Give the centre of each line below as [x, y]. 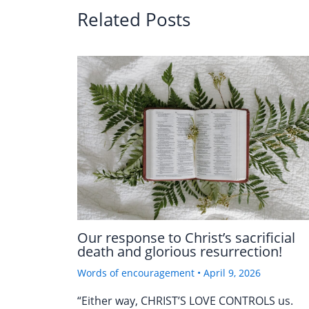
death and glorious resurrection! [180, 251]
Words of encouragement [136, 272]
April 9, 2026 [232, 272]
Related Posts [134, 19]
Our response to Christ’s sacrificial [186, 237]
